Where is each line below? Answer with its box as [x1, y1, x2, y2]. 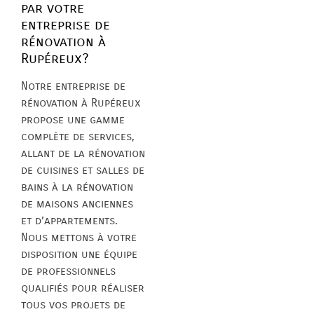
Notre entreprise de [21, 79, 125, 93]
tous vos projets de [21, 298, 125, 312]
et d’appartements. [21, 214, 118, 228]
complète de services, [21, 130, 135, 144]
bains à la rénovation [21, 180, 133, 194]
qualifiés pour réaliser [21, 281, 144, 295]
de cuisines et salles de [21, 163, 144, 177]
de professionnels [21, 264, 116, 278]
